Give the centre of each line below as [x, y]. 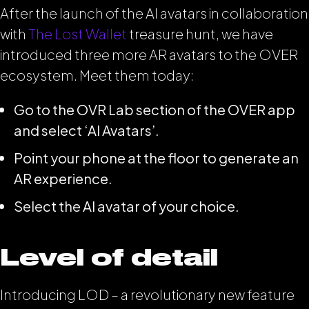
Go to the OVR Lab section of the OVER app [154, 109]
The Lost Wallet [78, 33]
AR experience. [63, 178]
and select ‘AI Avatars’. [87, 130]
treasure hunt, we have [200, 33]
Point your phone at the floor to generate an [156, 158]
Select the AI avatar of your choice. [127, 206]
